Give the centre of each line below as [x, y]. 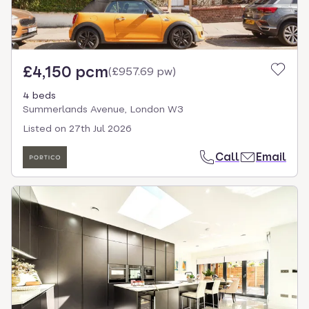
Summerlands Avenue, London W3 [103, 109]
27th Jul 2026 [100, 128]
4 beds [39, 95]
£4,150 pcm [66, 71]
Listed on [44, 128]
